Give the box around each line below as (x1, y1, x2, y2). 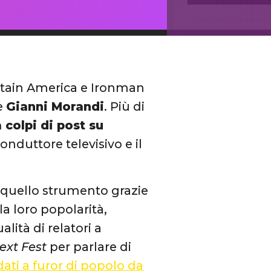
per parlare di (47, 239, 132, 254)
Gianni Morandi (6, 99, 105, 114)
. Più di (104, 99, 145, 114)
